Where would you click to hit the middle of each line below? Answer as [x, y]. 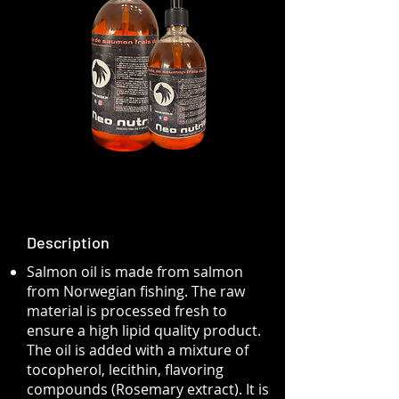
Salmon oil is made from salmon [135, 272]
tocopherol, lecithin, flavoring [125, 370]
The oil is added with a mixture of [138, 350]
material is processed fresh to [127, 311]
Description [68, 242]
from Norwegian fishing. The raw [136, 291]
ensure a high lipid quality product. [144, 330]
